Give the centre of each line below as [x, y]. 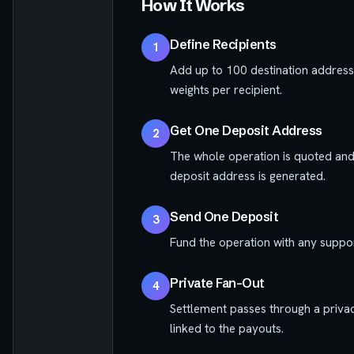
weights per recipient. [226, 90]
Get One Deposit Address [246, 131]
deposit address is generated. [248, 177]
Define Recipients [223, 45]
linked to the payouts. [227, 329]
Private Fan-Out [217, 283]
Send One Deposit [224, 217]
